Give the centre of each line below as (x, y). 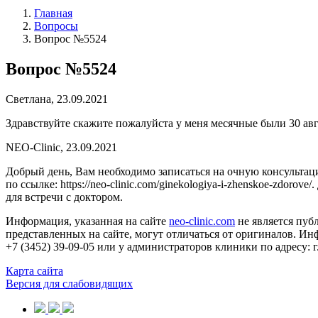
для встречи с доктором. (64, 197)
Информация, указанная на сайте (87, 221)
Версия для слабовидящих (69, 283)
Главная (53, 13)
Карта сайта (34, 270)
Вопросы (56, 26)
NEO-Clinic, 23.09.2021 (61, 147)
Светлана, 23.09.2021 (57, 99)
